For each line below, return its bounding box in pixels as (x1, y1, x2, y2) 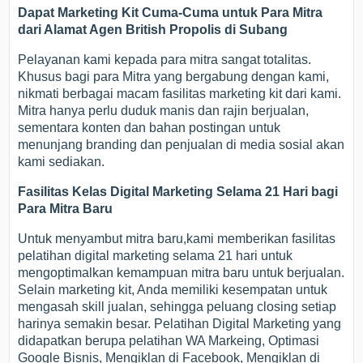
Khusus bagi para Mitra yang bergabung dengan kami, (18, 70, 330, 84)
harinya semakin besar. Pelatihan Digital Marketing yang (18, 317, 342, 331)
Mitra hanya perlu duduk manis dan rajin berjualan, (18, 104, 310, 118)
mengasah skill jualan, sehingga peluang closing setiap (18, 300, 337, 314)
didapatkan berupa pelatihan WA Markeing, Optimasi (18, 334, 320, 348)
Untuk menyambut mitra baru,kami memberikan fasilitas (18, 232, 336, 246)
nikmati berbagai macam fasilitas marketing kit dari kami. (18, 87, 342, 101)
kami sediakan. (18, 155, 105, 169)
